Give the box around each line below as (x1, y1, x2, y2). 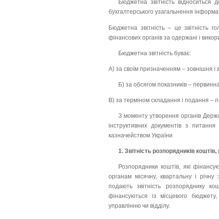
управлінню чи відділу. (109, 202, 170, 210)
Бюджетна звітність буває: (118, 49, 191, 57)
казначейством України (109, 132, 173, 139)
